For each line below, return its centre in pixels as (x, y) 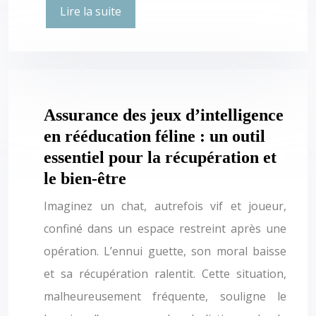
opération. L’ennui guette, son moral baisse (165, 251)
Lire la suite (91, 11)
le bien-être (85, 178)
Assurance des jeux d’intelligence (164, 115)
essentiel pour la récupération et (160, 157)
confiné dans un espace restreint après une (165, 228)
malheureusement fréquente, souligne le (165, 296)
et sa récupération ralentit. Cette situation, (165, 273)
